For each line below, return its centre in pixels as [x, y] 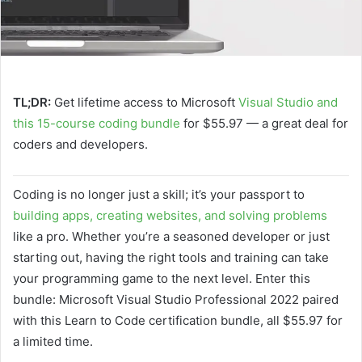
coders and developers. [80, 144]
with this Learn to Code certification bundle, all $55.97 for [178, 320]
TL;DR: [32, 102]
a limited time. [53, 341]
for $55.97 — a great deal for [264, 123]
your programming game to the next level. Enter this [162, 278]
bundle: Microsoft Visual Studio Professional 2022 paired [176, 299]
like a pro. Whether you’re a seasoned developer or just [171, 236]
